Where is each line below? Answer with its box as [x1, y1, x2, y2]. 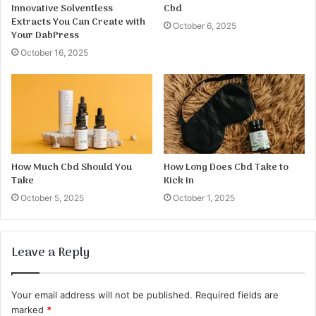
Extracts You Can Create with [11, 14, 145, 31]
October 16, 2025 [20, 47, 88, 59]
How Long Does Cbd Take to [164, 159, 288, 176]
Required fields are [195, 288, 279, 300]
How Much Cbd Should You [11, 159, 132, 176]
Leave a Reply [11, 243, 90, 263]
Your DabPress [11, 28, 79, 44]
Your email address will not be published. [11, 288, 193, 300]
